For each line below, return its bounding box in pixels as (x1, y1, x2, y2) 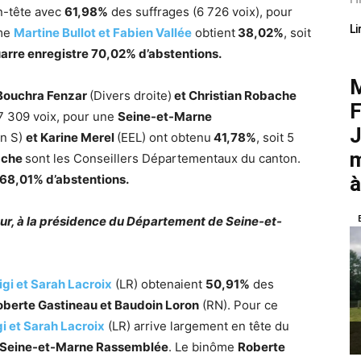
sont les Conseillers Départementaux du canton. (25, 151, 301, 166)
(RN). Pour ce (199, 297, 278, 313)
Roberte (238, 339, 285, 355)
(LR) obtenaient (112, 276, 205, 292)
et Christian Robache (172, 88, 297, 103)
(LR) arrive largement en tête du (105, 318, 289, 334)
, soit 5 (256, 130, 294, 145)
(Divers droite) (89, 88, 172, 103)
